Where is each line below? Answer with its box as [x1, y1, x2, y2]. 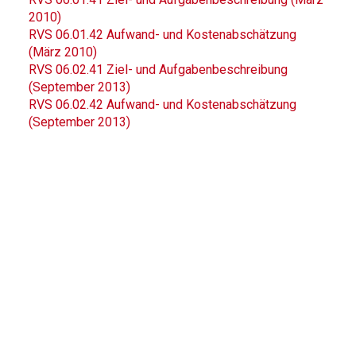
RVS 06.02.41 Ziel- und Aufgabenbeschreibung [29, 62, 288, 77]
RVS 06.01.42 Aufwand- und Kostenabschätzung [29, 27, 296, 42]
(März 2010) [29, 44, 97, 60]
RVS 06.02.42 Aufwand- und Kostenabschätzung [29, 97, 296, 112]
